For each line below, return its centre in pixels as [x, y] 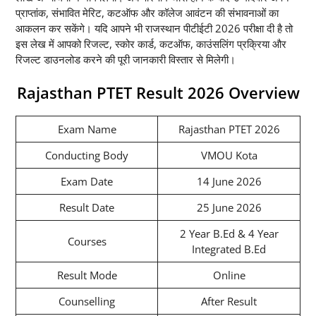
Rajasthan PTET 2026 [229, 129]
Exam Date [87, 181]
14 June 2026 [229, 181]
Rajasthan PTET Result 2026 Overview [158, 92]
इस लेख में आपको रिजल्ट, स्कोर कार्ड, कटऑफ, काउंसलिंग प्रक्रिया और [151, 44]
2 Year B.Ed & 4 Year [229, 233]
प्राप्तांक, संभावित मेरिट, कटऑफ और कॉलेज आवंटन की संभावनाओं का [147, 13]
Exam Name [87, 129]
